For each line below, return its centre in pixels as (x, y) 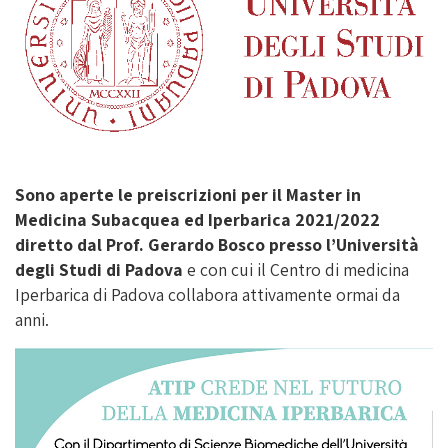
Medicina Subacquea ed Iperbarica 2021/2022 (197, 219)
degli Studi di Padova (99, 269)
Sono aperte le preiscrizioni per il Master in (188, 194)
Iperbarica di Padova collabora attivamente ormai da (207, 294)
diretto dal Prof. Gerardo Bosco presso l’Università (217, 244)
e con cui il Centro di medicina (296, 269)
